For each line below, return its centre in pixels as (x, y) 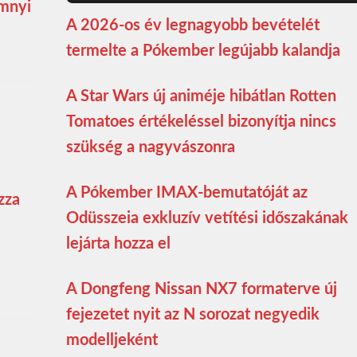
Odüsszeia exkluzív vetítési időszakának (207, 218)
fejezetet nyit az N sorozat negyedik (192, 314)
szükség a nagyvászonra (150, 147)
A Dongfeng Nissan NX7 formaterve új (201, 289)
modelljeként (112, 340)
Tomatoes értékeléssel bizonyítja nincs (201, 122)
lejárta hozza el (118, 243)
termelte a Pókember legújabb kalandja (203, 51)
